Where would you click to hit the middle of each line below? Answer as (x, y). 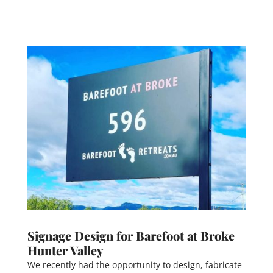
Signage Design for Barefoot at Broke (131, 235)
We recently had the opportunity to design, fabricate (134, 264)
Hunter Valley (65, 250)
